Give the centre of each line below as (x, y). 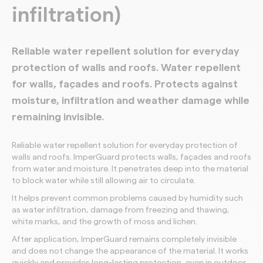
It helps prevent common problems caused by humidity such (127, 198)
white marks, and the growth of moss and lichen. (104, 222)
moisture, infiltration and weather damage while (131, 100)
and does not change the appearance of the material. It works (130, 251)
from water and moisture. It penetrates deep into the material (130, 169)
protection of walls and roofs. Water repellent (126, 67)
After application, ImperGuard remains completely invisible (124, 239)
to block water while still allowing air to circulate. (104, 181)
